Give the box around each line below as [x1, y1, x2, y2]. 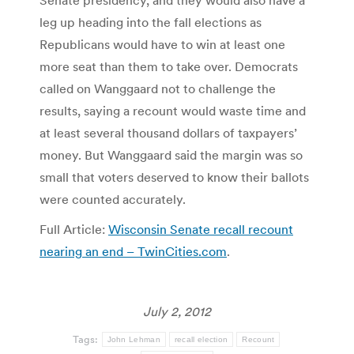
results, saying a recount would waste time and [40, 103, 306, 119]
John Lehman [107, 335, 160, 345]
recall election [174, 335, 228, 345]
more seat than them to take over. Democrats [40, 58, 298, 75]
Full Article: [40, 221, 108, 238]
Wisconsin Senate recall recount [108, 221, 293, 238]
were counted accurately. [40, 191, 186, 208]
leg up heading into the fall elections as [40, 14, 262, 31]
